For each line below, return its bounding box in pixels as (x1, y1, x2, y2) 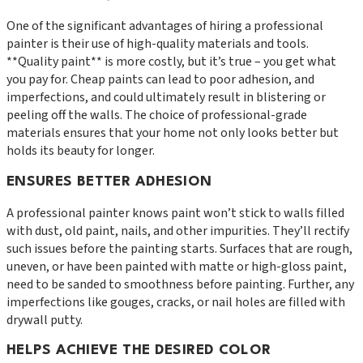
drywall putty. (6, 310, 83, 329)
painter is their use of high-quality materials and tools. (6, 35, 309, 53)
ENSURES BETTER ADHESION (6, 174, 212, 189)
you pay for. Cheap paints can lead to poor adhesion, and (6, 70, 314, 89)
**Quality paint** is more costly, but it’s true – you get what (6, 53, 336, 71)
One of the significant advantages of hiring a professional (6, 17, 323, 36)
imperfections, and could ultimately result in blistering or (6, 88, 326, 107)
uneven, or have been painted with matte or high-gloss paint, (6, 257, 347, 275)
